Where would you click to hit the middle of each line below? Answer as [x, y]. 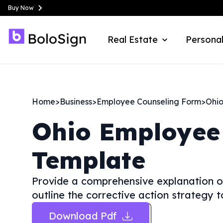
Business [76, 102]
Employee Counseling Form [149, 102]
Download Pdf [83, 216]
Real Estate [133, 40]
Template [89, 160]
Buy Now [21, 8]
